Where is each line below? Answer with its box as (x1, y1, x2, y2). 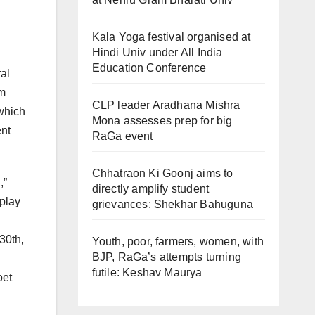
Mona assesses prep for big (91, 115, 233, 127)
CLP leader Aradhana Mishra (91, 99, 240, 111)
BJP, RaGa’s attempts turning (91, 251, 242, 263)
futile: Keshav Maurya (91, 266, 202, 278)
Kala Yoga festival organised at (91, 31, 251, 43)
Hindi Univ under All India (91, 46, 223, 58)
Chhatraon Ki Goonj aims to (91, 167, 233, 179)
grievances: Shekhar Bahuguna (91, 198, 254, 210)
